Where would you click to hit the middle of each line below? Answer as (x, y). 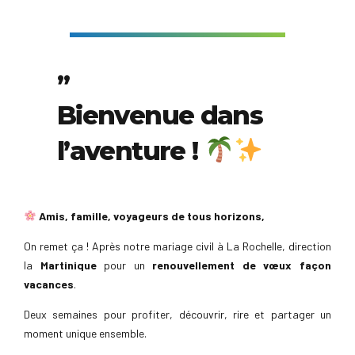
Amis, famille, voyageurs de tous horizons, (151, 216)
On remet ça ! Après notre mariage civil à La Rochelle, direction (177, 246)
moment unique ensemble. (85, 333)
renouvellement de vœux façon (242, 265)
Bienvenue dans (160, 115)
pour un (124, 265)
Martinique (68, 265)
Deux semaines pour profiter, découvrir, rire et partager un (177, 314)
